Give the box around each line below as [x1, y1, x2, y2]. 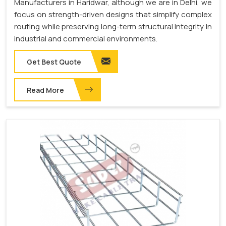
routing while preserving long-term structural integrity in [14, 21, 212, 32]
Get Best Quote [27, 57, 81, 67]
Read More [27, 85, 64, 95]
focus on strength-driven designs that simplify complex [14, 9, 212, 20]
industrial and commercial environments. [14, 33, 157, 44]
